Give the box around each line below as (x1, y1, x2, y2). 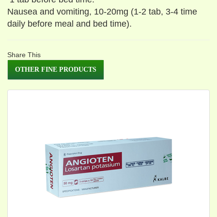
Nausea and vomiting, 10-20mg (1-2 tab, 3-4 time (7, 7, 197, 16)
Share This (7, 51, 41, 59)
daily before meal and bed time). (7, 19, 132, 29)
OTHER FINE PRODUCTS (15, 66, 96, 73)
